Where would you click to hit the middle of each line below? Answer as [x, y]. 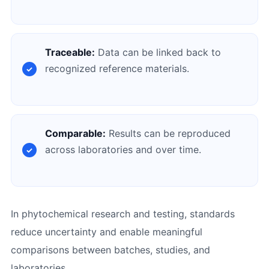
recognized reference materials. [117, 68]
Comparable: [75, 133]
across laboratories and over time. [123, 149]
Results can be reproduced [168, 133]
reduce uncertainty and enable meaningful [106, 231]
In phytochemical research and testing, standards [122, 213]
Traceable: [70, 52]
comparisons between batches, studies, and [110, 249]
